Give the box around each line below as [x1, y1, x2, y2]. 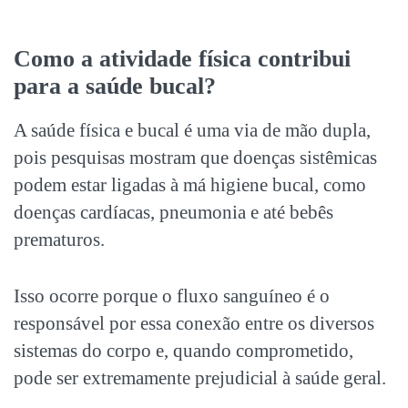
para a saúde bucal [14, 72, 204, 99]
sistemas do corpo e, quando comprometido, [14, 339, 353, 362]
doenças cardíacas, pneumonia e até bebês [14, 200, 333, 223]
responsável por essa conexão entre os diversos [14, 311, 374, 334]
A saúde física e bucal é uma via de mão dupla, [14, 118, 371, 141]
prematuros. [14, 228, 105, 250]
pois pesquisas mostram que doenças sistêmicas [14, 146, 377, 168]
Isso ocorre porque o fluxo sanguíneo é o [14, 284, 330, 307]
